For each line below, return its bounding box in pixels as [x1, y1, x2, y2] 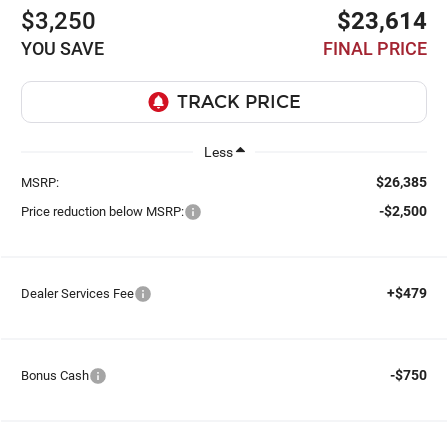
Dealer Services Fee [21, 285, 135, 301]
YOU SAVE [21, 38, 105, 60]
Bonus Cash [21, 367, 90, 383]
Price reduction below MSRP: [21, 203, 185, 219]
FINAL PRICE [322, 38, 427, 60]
